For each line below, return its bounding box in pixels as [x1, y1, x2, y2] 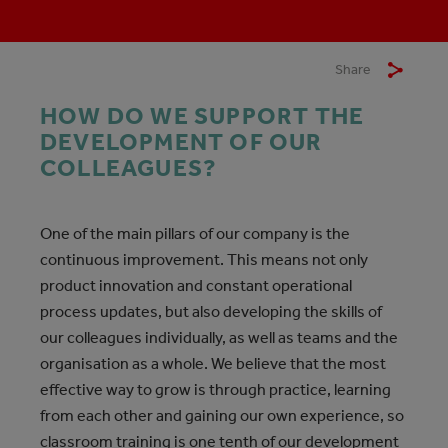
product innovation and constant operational [40, 276, 352, 295]
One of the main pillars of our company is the [40, 224, 350, 243]
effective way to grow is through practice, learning [40, 380, 391, 399]
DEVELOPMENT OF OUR [40, 128, 323, 156]
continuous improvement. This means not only [40, 250, 368, 269]
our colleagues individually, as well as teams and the [40, 328, 398, 347]
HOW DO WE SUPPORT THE [40, 102, 365, 130]
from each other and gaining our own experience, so [40, 406, 404, 425]
